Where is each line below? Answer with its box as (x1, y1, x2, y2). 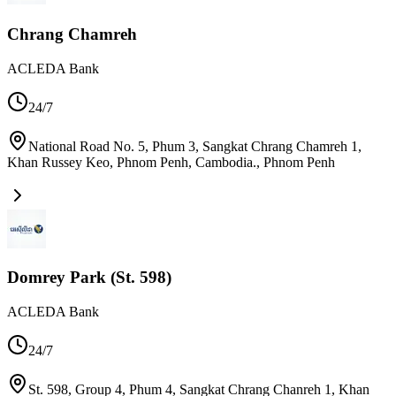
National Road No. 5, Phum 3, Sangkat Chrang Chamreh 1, (28, 138, 362, 154)
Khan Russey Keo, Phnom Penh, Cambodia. (7, 154, 256, 170)
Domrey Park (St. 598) (7, 268, 171, 287)
